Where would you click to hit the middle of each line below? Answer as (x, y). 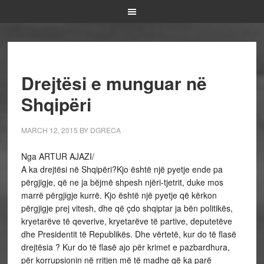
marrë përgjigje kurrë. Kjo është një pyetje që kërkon (119, 195)
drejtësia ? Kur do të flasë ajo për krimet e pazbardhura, (125, 247)
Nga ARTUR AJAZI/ (57, 156)
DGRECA (105, 130)
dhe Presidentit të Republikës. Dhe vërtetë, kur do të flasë (128, 234)
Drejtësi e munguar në (114, 83)
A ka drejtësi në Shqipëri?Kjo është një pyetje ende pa (122, 169)
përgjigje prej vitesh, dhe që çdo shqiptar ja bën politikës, (127, 208)
